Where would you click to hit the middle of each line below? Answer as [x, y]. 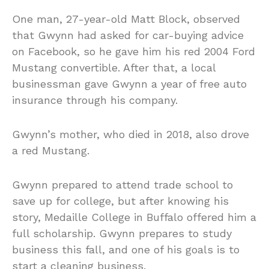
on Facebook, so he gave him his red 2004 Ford [134, 52]
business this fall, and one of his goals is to [126, 250]
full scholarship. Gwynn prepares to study [122, 234]
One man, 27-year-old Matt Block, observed [126, 19]
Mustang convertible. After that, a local [114, 68]
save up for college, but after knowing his [120, 201]
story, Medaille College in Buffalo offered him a [134, 217]
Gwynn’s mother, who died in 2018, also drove [131, 134]
